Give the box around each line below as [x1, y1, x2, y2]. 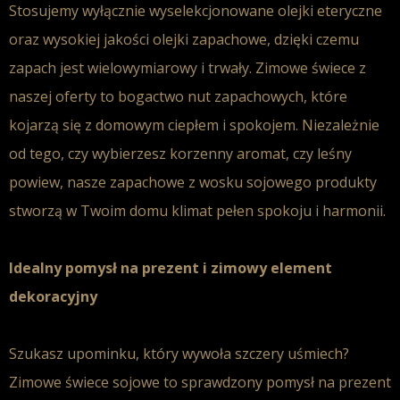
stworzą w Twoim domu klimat [9, 201, 216, 221]
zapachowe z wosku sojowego [110, 172, 312, 192]
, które [304, 87, 347, 106]
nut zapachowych [187, 87, 304, 106]
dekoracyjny [9, 287, 97, 306]
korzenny [170, 144, 233, 163]
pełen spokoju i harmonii [216, 201, 383, 221]
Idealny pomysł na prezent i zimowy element [9, 258, 332, 278]
